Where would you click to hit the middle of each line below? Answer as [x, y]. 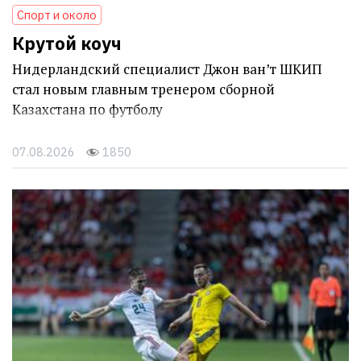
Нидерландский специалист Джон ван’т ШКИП [167, 68]
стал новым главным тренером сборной [143, 89]
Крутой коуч [67, 43]
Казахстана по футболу [87, 109]
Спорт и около [57, 15]
